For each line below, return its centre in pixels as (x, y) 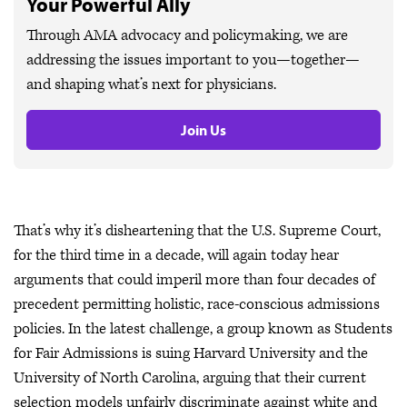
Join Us (203, 130)
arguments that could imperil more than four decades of (194, 280)
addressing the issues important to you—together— (193, 60)
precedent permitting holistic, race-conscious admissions (197, 304)
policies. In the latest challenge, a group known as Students (203, 329)
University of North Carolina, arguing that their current (190, 378)
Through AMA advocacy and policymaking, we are (187, 35)
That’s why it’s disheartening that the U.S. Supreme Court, (197, 231)
